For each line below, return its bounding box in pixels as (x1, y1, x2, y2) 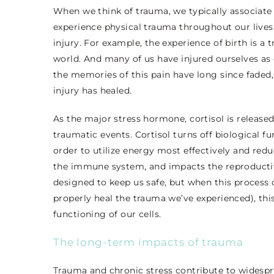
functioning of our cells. (53, 209, 161, 220)
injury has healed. (53, 85, 135, 97)
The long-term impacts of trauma (53, 236, 243, 249)
